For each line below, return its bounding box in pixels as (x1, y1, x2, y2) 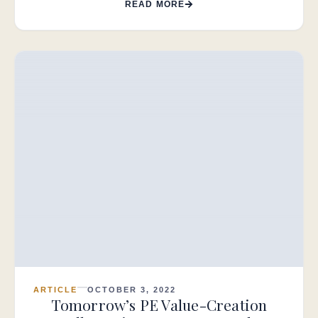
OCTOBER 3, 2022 (87, 285, 176, 294)
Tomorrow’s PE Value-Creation (50, 295, 268, 314)
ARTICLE (33, 285, 77, 294)
